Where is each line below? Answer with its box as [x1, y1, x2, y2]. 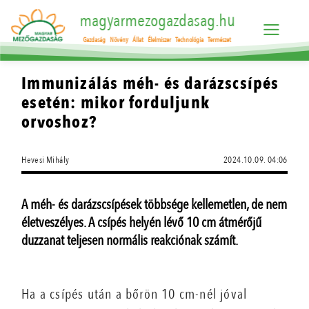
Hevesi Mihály [21, 154, 70, 166]
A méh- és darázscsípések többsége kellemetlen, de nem [21, 195, 288, 214]
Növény [110, 35, 129, 46]
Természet [208, 35, 232, 46]
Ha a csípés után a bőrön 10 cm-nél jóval [21, 285, 248, 303]
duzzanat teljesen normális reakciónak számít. [21, 231, 239, 250]
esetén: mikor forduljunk [21, 92, 210, 114]
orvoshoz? [21, 111, 97, 134]
